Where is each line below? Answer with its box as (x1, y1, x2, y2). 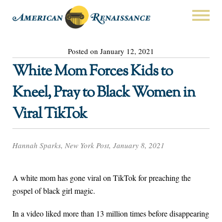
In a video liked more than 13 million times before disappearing (12, 208, 209, 219)
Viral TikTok (12, 103, 87, 125)
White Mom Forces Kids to (12, 60, 172, 82)
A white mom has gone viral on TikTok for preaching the (12, 172, 191, 183)
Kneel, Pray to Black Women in (12, 82, 195, 104)
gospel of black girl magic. (12, 185, 95, 196)
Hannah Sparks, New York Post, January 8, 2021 (12, 140, 165, 151)
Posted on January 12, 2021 (68, 46, 154, 56)
